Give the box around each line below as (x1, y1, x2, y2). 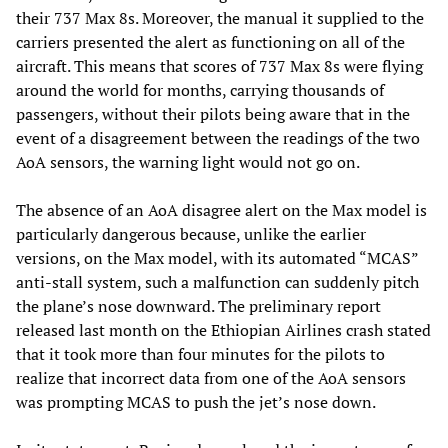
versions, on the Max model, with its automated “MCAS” (16, 246, 418, 269)
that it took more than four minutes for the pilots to (16, 342, 385, 365)
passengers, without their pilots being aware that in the (16, 102, 410, 125)
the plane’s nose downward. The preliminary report (16, 294, 381, 317)
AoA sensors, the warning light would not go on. (16, 150, 360, 173)
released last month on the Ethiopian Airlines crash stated (16, 318, 431, 341)
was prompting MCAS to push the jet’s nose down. (16, 390, 376, 413)
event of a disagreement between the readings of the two (16, 126, 420, 149)
